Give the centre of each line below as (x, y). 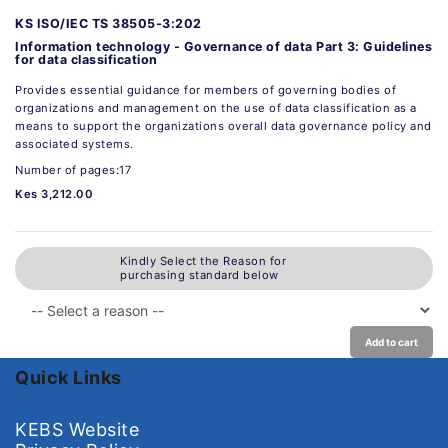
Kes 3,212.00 (54, 193)
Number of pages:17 (73, 169)
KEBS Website (77, 429)
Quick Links (68, 377)
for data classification (86, 59)
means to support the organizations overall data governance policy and (223, 125)
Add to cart (391, 341)
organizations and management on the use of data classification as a (216, 107)
